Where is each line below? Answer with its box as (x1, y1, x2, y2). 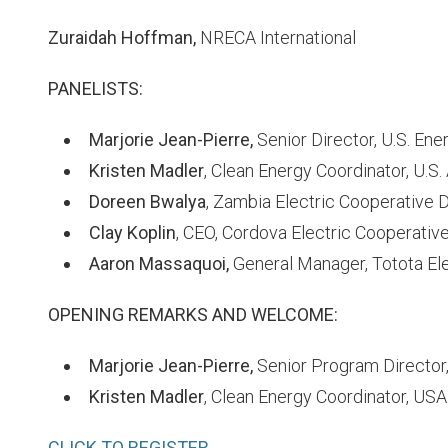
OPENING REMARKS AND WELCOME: (48, 304, 338, 325)
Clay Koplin (89, 222, 176, 243)
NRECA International (196, 27, 356, 48)
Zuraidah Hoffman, (48, 27, 196, 48)
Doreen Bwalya (89, 191, 206, 212)
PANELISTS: (48, 78, 143, 99)
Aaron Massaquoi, (89, 253, 229, 274)
